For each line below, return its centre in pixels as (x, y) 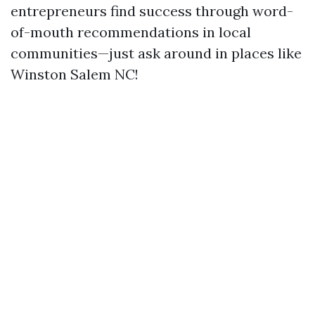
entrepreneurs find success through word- (152, 11)
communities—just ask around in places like (156, 53)
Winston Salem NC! (75, 74)
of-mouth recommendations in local (131, 32)
